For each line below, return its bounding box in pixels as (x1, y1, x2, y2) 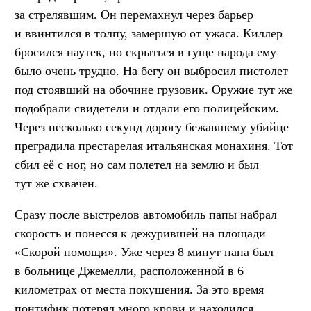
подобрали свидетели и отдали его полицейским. (15, 101, 279, 115)
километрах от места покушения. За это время (15, 282, 264, 296)
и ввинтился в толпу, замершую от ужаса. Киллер (15, 26, 283, 40)
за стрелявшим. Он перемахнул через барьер (15, 7, 253, 22)
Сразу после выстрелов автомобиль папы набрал (15, 207, 277, 221)
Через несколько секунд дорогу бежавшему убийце (15, 119, 289, 134)
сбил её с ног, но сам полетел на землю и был (15, 157, 259, 171)
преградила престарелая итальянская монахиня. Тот (15, 138, 293, 153)
